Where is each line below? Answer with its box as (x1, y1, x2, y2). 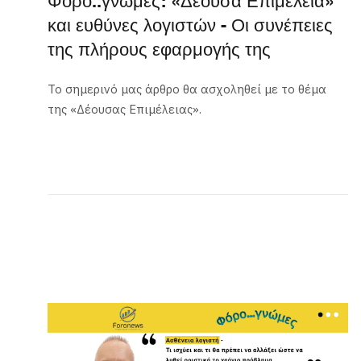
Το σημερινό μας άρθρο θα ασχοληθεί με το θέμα (48, 81, 327, 98)
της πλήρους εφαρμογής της (48, 36, 272, 65)
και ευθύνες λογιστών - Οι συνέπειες (48, 12, 334, 41)
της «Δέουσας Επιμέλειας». (48, 102, 202, 118)
